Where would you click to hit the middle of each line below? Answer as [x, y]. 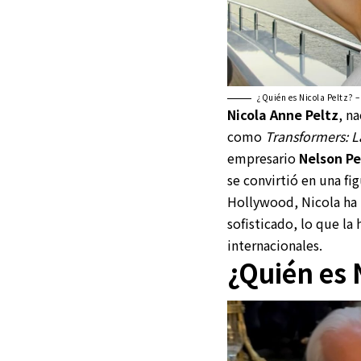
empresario [263, 158]
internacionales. [275, 245]
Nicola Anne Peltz [283, 115]
